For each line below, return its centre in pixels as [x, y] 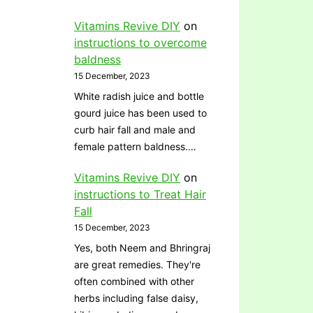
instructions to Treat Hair [140, 194]
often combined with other [134, 281]
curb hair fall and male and [135, 130]
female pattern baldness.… [135, 147]
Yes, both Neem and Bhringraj [142, 247]
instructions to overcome [140, 43]
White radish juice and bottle [139, 96]
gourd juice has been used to [140, 113]
